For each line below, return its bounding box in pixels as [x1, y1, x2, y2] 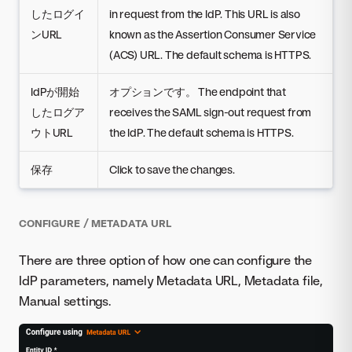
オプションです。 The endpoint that [109, 84, 286, 98]
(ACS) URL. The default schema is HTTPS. [109, 47, 312, 61]
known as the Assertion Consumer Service [109, 27, 317, 41]
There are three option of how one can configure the [19, 251, 312, 268]
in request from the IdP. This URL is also [109, 6, 300, 20]
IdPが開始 [31, 84, 79, 98]
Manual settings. [19, 292, 111, 309]
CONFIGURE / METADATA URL [19, 216, 171, 229]
